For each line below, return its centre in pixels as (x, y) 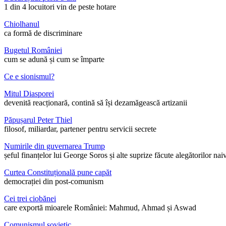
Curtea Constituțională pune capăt (58, 173)
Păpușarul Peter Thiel (38, 120)
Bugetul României (33, 50)
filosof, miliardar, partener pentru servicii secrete (80, 129)
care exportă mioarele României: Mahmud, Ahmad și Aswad (100, 208)
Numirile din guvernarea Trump (54, 146)
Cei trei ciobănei (30, 199)
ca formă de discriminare (43, 33)
